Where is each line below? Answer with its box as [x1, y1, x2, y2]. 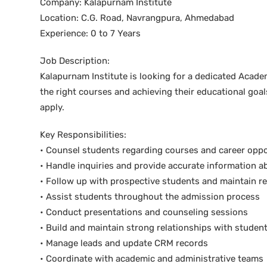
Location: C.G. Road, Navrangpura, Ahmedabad [40, 13, 234, 23]
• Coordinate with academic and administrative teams [40, 253, 263, 264]
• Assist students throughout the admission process [40, 191, 260, 202]
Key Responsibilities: [40, 129, 126, 140]
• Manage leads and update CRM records [40, 238, 208, 249]
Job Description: [40, 55, 110, 66]
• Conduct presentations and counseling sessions [40, 207, 248, 218]
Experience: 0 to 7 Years [40, 28, 141, 39]
